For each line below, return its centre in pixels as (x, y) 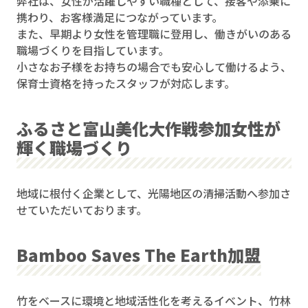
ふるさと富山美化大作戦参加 (124, 129)
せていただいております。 (82, 210)
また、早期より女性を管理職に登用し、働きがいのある (154, 34)
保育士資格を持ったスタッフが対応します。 (126, 84)
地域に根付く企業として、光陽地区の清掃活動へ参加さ (154, 194)
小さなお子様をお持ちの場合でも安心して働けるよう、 (154, 67)
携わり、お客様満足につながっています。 (120, 18)
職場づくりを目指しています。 (93, 51)
